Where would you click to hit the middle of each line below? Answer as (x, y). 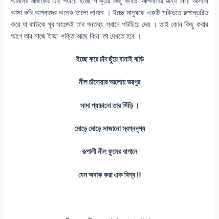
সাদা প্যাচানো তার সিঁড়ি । (109, 105)
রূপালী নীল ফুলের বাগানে (109, 152)
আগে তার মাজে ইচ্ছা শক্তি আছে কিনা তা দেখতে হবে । (77, 36)
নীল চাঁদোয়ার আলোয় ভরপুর (109, 82)
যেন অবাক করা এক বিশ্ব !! (109, 175)
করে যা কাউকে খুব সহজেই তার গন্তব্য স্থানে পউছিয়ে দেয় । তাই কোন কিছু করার (109, 24)
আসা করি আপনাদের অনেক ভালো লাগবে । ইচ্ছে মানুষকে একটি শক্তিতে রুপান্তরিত (109, 12)
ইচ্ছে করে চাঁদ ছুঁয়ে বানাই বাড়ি (109, 59)
